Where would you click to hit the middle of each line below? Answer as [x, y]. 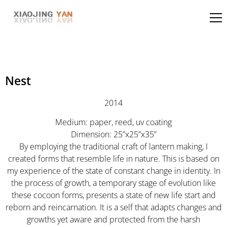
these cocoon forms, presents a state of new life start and [113, 195]
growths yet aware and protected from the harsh [113, 219]
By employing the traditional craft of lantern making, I [113, 146]
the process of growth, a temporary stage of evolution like [113, 183]
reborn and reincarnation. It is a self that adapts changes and [113, 207]
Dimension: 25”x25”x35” [113, 134]
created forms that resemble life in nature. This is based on [113, 158]
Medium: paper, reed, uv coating [113, 122]
